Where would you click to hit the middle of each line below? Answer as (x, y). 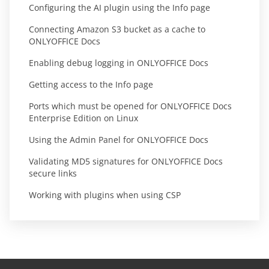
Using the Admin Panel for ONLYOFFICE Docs (119, 140)
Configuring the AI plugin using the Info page (119, 8)
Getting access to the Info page (91, 84)
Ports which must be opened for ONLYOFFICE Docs (130, 106)
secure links (53, 173)
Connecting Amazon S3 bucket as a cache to (117, 29)
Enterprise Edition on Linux (83, 118)
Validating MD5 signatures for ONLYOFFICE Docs (126, 161)
